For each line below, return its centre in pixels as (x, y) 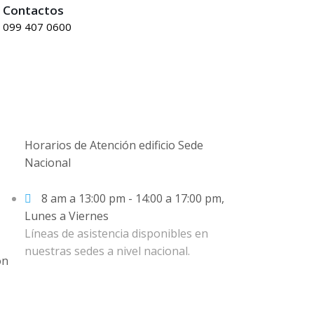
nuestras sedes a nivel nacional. (107, 251)
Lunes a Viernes (66, 216)
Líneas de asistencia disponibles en (116, 233)
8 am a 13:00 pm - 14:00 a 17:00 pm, (132, 198)
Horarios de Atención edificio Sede (114, 145)
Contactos (34, 10)
